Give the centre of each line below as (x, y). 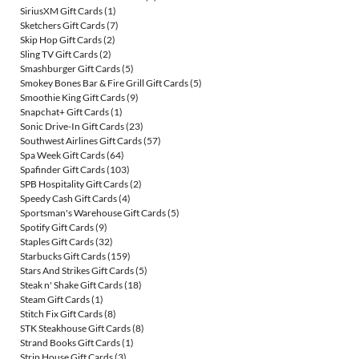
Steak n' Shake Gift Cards (71, 285)
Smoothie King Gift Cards (73, 98)
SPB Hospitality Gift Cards (74, 184)
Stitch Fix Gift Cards (61, 314)
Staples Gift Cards (57, 242)
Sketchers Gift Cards (63, 26)
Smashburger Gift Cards (70, 69)
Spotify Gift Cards (57, 228)
